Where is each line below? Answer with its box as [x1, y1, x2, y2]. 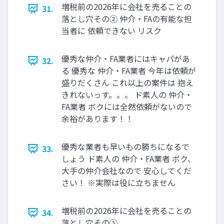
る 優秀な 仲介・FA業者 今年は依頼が [61, 64, 196, 77]
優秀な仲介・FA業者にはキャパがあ [61, 52, 190, 65]
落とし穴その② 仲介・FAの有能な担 [61, 12, 192, 25]
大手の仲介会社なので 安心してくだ [61, 164, 191, 177]
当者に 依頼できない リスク [61, 24, 161, 37]
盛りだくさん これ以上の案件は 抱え [61, 76, 193, 89]
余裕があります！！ [61, 112, 133, 125]
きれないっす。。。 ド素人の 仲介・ [61, 88, 192, 101]
